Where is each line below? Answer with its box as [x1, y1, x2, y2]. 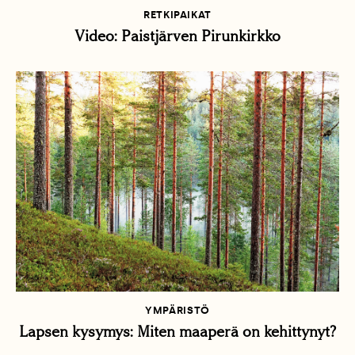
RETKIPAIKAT [143, 8, 212, 21]
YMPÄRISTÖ [145, 303, 210, 316]
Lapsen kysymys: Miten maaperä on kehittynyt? [18, 322, 337, 341]
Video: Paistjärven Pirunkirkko [74, 26, 281, 45]
